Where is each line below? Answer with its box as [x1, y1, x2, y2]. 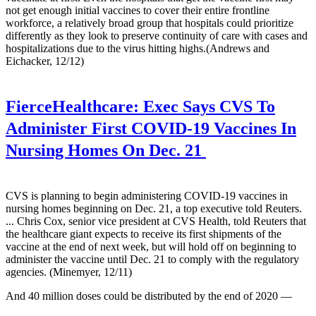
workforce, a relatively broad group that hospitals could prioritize [6, 17, 293, 30]
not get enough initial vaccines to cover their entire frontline [6, 4, 269, 17]
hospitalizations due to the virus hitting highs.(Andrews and [6, 42, 269, 55]
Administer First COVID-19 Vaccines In [6, 119, 296, 138]
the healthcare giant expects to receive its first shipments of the [6, 228, 281, 241]
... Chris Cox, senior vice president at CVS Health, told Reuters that [6, 215, 306, 228]
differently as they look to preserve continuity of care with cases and [6, 30, 308, 42]
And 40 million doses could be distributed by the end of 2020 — [6, 290, 292, 303]
